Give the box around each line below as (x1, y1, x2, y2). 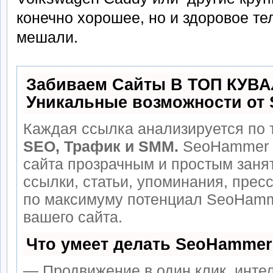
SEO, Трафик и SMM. (23, 138, 179, 155)
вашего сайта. (23, 208, 122, 226)
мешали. (16, 29, 78, 46)
